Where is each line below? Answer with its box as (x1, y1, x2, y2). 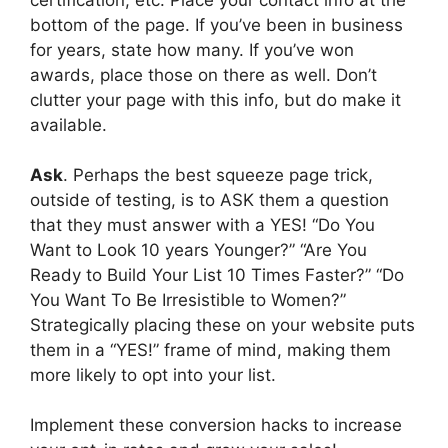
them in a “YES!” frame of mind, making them (30, 339, 391, 360)
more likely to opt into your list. (30, 364, 276, 385)
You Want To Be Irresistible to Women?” (30, 289, 346, 310)
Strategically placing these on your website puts (30, 314, 415, 335)
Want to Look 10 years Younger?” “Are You (30, 239, 367, 260)
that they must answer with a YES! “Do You (30, 214, 375, 235)
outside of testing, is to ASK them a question (30, 189, 389, 210)
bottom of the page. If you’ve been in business (30, 14, 403, 35)
